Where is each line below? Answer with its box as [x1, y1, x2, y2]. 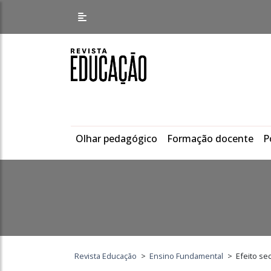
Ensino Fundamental [149, 250, 224, 261]
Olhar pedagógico [76, 132, 157, 145]
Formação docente [167, 132, 253, 145]
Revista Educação [74, 250, 137, 261]
